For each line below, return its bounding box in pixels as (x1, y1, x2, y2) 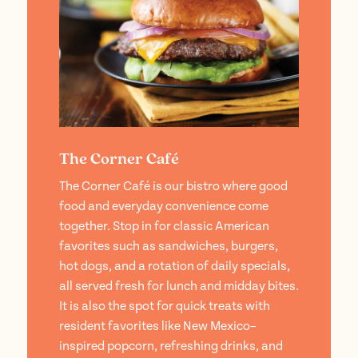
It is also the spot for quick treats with (59, 299, 270, 315)
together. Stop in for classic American (59, 219, 269, 235)
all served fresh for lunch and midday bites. (59, 279, 299, 295)
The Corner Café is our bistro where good (59, 179, 288, 195)
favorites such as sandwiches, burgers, (59, 239, 278, 255)
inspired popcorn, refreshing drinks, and (59, 339, 283, 355)
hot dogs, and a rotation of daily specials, (59, 259, 290, 275)
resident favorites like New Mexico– (59, 319, 257, 335)
